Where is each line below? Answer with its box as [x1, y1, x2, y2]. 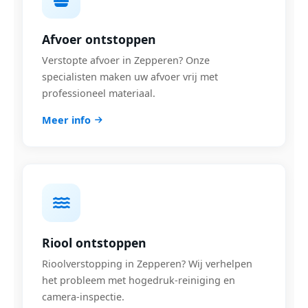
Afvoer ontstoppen [42, 31, 156, 47]
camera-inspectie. [42, 290, 124, 303]
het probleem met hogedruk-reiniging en [42, 274, 235, 287]
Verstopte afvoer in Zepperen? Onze [42, 54, 210, 67]
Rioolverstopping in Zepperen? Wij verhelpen [42, 257, 252, 270]
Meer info [42, 113, 91, 126]
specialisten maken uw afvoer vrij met [42, 70, 218, 83]
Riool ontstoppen [42, 234, 146, 251]
